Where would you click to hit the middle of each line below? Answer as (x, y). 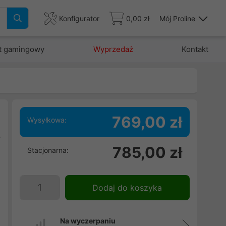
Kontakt (195, 49)
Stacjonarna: (48, 150)
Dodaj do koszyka (127, 188)
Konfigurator (79, 18)
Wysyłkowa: (47, 120)
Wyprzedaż (113, 49)
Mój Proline (177, 18)
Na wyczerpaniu (88, 221)
